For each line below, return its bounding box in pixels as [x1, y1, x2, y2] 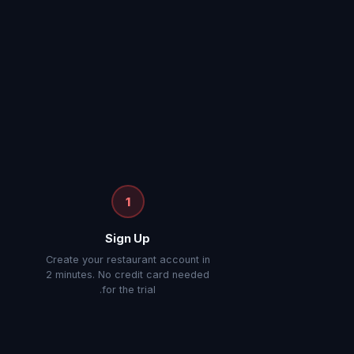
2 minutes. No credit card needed [46, 269, 209, 281]
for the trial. [102, 284, 156, 296]
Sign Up [105, 232, 150, 245]
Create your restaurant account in [45, 254, 210, 265]
